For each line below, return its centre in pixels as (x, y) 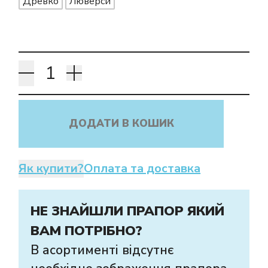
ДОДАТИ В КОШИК (121, 123)
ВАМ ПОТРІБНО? (87, 231)
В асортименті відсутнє (102, 250)
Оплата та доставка (142, 168)
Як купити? (60, 168)
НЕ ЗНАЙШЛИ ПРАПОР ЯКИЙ (128, 211)
